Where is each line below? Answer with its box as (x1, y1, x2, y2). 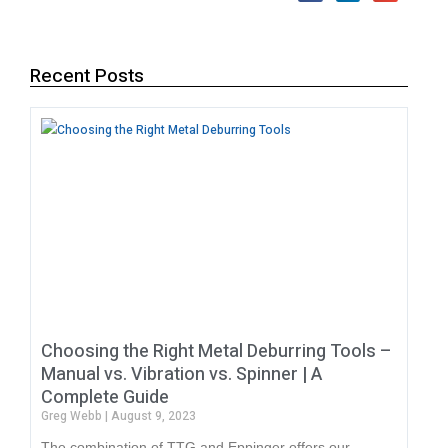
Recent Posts (30, 62, 144, 91)
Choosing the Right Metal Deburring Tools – (41, 338, 392, 366)
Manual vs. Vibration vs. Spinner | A (41, 361, 322, 389)
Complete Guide (41, 384, 169, 412)
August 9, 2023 (108, 407, 196, 426)
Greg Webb (41, 407, 105, 426)
